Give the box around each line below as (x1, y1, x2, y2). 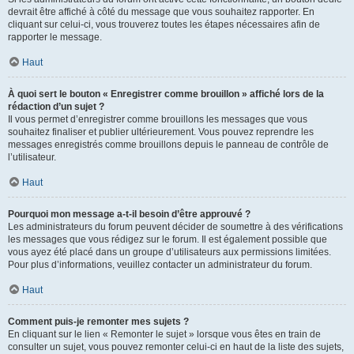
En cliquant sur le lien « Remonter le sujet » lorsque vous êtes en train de (8, 329, 321, 340)
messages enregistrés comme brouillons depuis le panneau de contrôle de (8, 139, 329, 150)
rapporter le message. (8, 32, 102, 43)
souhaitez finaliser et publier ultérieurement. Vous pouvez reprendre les (8, 126, 314, 137)
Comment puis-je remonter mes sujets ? (8, 316, 189, 327)
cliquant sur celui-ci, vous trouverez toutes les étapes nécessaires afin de (8, 19, 320, 30)
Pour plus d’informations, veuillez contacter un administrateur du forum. (8, 259, 312, 270)
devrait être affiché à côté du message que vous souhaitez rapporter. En (8, 6, 314, 17)
